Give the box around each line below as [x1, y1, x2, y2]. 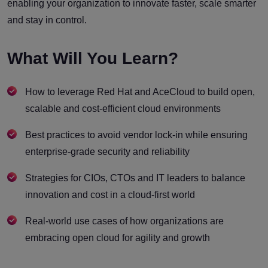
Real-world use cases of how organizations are [25, 216, 224, 227]
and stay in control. [7, 15, 87, 26]
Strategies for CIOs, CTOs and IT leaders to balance [25, 173, 245, 184]
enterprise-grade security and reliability [25, 147, 190, 157]
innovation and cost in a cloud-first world [25, 190, 195, 200]
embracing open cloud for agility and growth [25, 233, 210, 243]
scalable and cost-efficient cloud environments [25, 103, 221, 114]
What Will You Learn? [7, 49, 178, 68]
